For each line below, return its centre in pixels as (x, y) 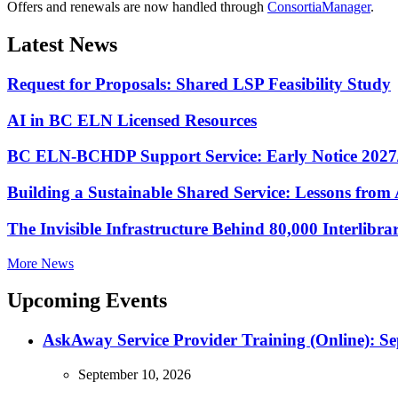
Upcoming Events (87, 301)
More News (40, 263)
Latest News (62, 45)
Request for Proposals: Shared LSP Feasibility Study (199, 84)
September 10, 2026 (135, 375)
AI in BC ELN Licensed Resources (132, 120)
